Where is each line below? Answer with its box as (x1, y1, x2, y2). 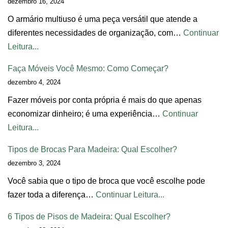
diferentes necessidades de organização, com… (8, 28, 183, 37)
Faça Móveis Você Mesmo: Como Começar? (8, 64, 168, 73)
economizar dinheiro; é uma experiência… (8, 109, 162, 118)
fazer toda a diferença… (8, 190, 96, 199)
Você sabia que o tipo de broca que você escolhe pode (8, 176, 205, 185)
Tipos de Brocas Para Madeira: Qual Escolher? (8, 145, 177, 154)
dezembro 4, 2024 (8, 78, 61, 86)
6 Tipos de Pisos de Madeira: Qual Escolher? (8, 212, 170, 221)
